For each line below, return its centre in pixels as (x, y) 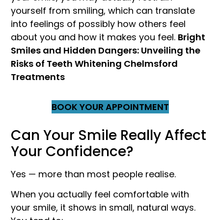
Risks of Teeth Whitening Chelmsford (95, 63)
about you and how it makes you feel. (95, 37)
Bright (192, 37)
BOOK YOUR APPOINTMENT (110, 107)
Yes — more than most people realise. (94, 174)
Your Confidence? (72, 152)
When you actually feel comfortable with (100, 194)
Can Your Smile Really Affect (109, 136)
